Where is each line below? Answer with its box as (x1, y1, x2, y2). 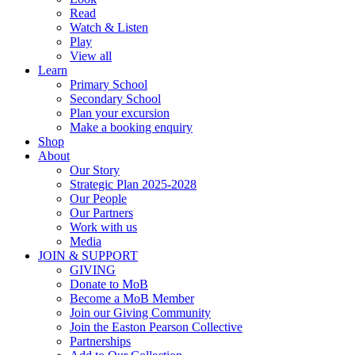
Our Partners (70, 206, 133, 220)
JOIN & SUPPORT (38, 249, 138, 263)
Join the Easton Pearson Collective (70, 320, 242, 334)
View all (70, 49, 112, 63)
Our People (70, 192, 127, 206)
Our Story (70, 163, 120, 177)
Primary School (70, 78, 147, 92)
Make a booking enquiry (70, 120, 193, 135)
